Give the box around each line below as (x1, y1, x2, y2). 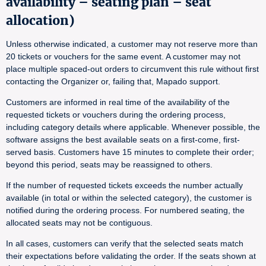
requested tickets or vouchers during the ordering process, (6, 110, 226, 119)
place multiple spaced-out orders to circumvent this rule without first (6, 64, 259, 74)
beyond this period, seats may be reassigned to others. (6, 160, 213, 169)
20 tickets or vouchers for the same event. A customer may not (6, 52, 240, 61)
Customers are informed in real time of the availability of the (6, 97, 230, 107)
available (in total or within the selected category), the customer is (6, 193, 252, 202)
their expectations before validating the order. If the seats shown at (6, 251, 256, 261)
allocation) (6, 12, 74, 28)
